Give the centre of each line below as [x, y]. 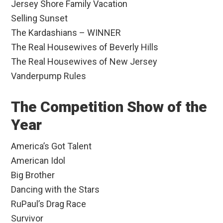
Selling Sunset [40, 18]
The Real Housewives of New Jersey [84, 62]
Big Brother [33, 175]
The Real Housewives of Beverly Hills [85, 47]
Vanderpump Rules [49, 76]
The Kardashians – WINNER [66, 33]
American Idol [38, 161]
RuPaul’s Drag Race [49, 204]
